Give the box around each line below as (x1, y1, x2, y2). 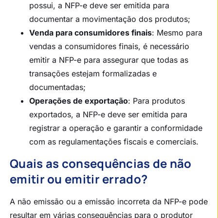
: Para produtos (128, 96, 185, 106)
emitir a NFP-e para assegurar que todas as (29, 55, 188, 65)
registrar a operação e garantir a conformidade (29, 123, 202, 133)
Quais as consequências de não (10, 155, 192, 172)
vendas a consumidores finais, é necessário (29, 41, 189, 52)
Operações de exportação (29, 96, 128, 106)
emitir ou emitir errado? (10, 171, 148, 187)
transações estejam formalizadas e (29, 69, 157, 79)
